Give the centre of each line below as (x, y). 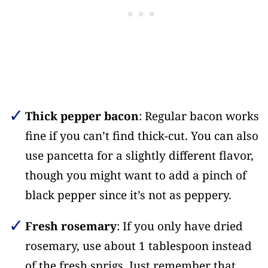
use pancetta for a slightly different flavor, (139, 156)
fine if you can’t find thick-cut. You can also (141, 136)
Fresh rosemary (71, 226)
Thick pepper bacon (82, 116)
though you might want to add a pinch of (135, 176)
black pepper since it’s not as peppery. (128, 195)
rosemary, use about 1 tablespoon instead (138, 246)
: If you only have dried (179, 226)
